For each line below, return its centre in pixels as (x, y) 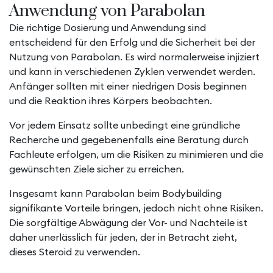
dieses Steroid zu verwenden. (75, 252)
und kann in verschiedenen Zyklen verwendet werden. (132, 71)
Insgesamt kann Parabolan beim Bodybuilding (115, 193)
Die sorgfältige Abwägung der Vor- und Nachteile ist (128, 222)
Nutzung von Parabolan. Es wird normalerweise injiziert (134, 57)
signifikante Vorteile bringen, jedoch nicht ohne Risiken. (136, 208)
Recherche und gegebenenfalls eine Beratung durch (129, 140)
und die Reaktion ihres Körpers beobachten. (111, 101)
